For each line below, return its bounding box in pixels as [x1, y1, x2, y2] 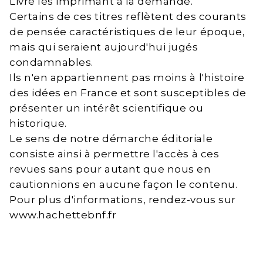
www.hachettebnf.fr [9, 209, 117, 221]
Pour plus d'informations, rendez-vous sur [9, 194, 236, 206]
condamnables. [9, 56, 93, 69]
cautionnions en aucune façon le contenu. [9, 178, 238, 191]
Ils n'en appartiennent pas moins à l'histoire [9, 72, 245, 84]
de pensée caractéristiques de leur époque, [9, 26, 245, 38]
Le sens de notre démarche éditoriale [9, 133, 213, 145]
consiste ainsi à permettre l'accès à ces [9, 148, 220, 160]
